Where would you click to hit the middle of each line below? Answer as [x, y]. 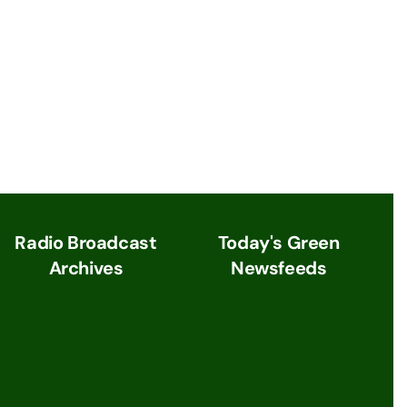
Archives [86, 268]
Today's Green [278, 243]
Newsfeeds [279, 268]
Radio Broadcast [86, 243]
